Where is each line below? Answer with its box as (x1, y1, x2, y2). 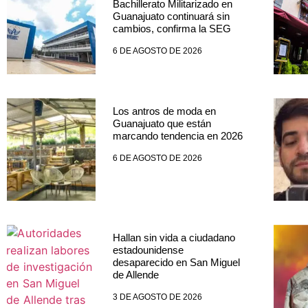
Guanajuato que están (112, 118, 211, 130)
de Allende (112, 269, 159, 281)
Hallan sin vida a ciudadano (112, 232, 235, 244)
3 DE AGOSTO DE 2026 (112, 292, 202, 302)
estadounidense (112, 244, 184, 256)
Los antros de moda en (112, 105, 216, 118)
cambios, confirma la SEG (112, 23, 231, 35)
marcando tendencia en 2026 (112, 130, 243, 142)
